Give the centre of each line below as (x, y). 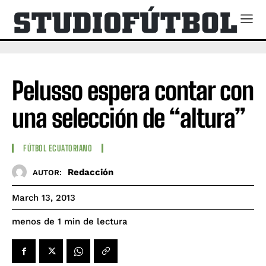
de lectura (105, 222)
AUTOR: (47, 172)
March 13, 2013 (44, 198)
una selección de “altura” (129, 118)
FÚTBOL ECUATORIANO (58, 148)
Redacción (91, 172)
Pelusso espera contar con (133, 91)
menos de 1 (37, 222)
